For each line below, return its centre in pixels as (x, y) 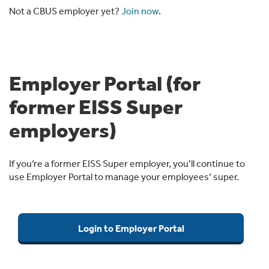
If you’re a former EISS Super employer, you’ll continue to (127, 163)
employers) (63, 130)
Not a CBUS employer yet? (65, 11)
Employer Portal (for (105, 83)
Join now (140, 11)
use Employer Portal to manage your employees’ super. (124, 177)
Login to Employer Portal (131, 228)
